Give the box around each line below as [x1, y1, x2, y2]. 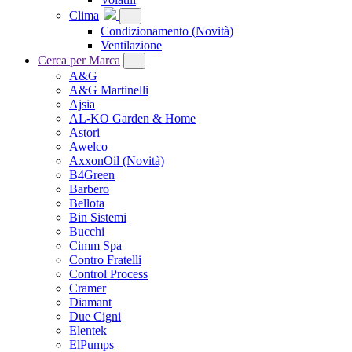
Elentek [69, 324, 107, 338]
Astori [69, 126, 100, 140]
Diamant [69, 295, 112, 310]
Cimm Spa [69, 239, 122, 253]
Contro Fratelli [69, 253, 141, 267]
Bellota [69, 196, 104, 211]
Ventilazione [101, 38, 162, 53]
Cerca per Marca [38, 53, 120, 68]
